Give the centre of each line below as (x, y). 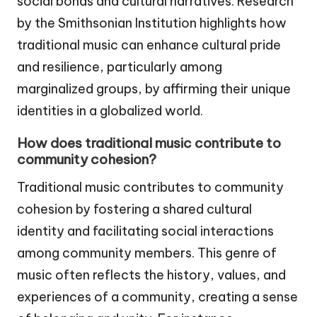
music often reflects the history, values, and (151, 275)
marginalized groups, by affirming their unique (154, 89)
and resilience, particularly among (120, 67)
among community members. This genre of (147, 253)
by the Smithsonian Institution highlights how (152, 23)
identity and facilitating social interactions (145, 231)
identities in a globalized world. (110, 111)
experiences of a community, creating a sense (157, 297)
